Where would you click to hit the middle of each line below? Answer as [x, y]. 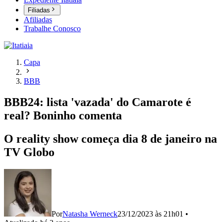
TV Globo [29, 152]
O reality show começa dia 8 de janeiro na [111, 139]
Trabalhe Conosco [52, 29]
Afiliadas [38, 20]
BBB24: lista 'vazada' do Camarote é [98, 102]
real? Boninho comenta [63, 116]
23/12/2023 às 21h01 [150, 214]
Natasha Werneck [90, 214]
